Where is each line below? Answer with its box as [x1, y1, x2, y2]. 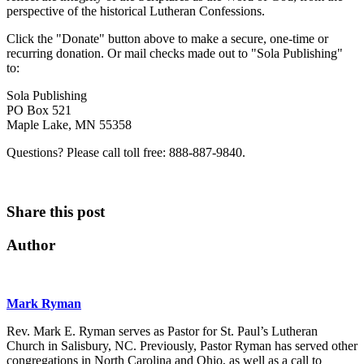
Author [6, 236, 55, 253]
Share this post [6, 202, 105, 220]
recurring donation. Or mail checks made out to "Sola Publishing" [6, 46, 343, 61]
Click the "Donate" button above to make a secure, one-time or [6, 32, 328, 46]
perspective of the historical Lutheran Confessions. [6, 4, 265, 19]
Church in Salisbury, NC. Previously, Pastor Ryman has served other [6, 339, 357, 353]
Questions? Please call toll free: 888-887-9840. [6, 145, 245, 160]
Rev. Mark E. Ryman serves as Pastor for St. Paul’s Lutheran [6, 324, 318, 339]
